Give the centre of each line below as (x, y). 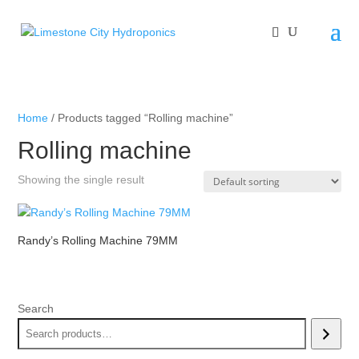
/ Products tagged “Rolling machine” (141, 118)
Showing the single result (81, 179)
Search (36, 309)
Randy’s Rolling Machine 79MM (98, 240)
